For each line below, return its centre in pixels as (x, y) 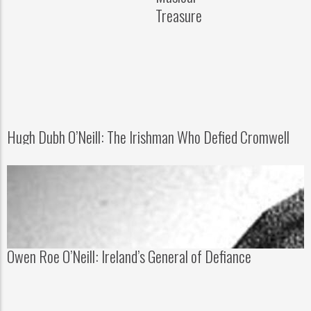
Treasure (179, 15)
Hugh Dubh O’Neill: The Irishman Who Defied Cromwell (148, 136)
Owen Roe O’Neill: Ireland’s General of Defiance (129, 256)
